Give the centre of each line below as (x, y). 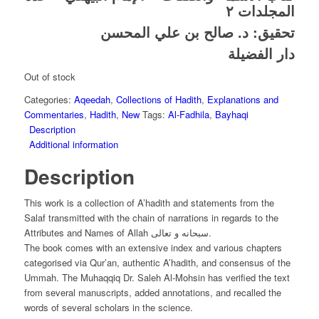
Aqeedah (92, 100)
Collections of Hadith (158, 100)
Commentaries (54, 115)
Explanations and (242, 100)
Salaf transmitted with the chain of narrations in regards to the (151, 218)
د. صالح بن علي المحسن (175, 32)
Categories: (49, 100)
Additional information (73, 145)
